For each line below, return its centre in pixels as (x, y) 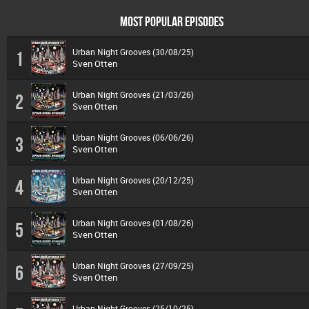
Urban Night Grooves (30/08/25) (133, 51)
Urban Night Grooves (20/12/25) (133, 180)
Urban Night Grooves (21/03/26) (133, 94)
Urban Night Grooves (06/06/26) (133, 137)
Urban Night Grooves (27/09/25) (133, 265)
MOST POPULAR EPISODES (171, 21)
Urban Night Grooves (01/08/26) (133, 222)
